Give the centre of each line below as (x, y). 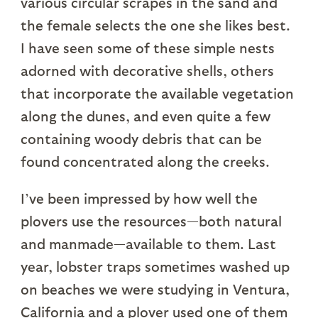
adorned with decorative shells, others (147, 71)
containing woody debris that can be (141, 139)
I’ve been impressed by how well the (139, 198)
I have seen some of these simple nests (147, 48)
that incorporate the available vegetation (157, 93)
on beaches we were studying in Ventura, (155, 289)
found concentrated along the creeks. (145, 161)
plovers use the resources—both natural (151, 221)
